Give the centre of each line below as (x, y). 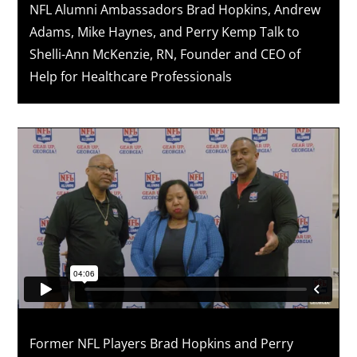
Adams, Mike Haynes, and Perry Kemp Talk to (165, 31)
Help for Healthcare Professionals (131, 76)
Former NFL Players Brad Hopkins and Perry (162, 343)
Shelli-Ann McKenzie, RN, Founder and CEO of (165, 54)
